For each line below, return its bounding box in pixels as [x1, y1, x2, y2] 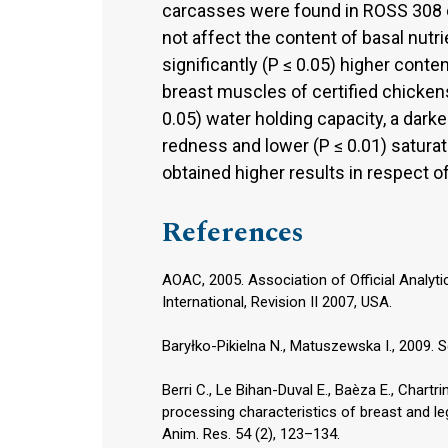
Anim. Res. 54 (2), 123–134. [162, 424, 340, 443]
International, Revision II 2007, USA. [162, 292, 392, 311]
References [162, 210, 304, 254]
